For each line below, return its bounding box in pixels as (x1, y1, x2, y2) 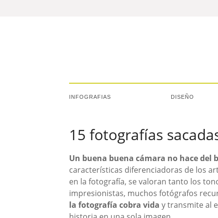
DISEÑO (171, 94, 194, 100)
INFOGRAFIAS (69, 94, 111, 100)
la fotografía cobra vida (69, 200, 160, 210)
